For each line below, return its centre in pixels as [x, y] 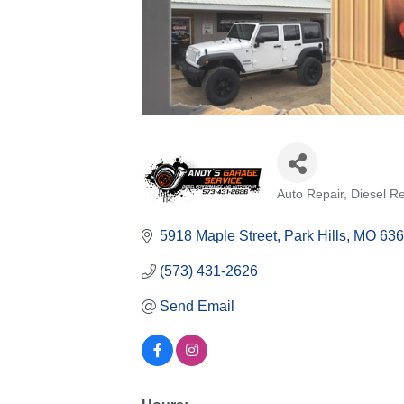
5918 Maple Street [218, 236]
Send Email [197, 307]
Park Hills [315, 236]
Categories [323, 211]
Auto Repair [310, 195]
